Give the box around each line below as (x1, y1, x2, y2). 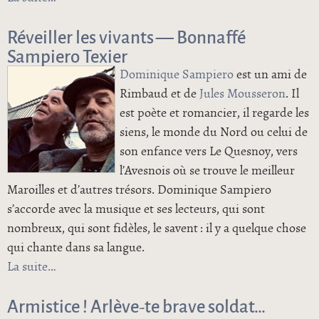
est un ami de (234, 67, 308, 82)
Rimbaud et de (120, 86, 200, 101)
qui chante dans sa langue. (7, 240, 145, 255)
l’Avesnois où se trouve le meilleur (120, 163, 296, 178)
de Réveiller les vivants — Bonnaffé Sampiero (48, 259, 285, 274)
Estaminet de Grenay (48, 9, 158, 24)
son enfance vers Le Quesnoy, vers (120, 144, 298, 159)
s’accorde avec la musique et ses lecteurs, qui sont (7, 202, 265, 216)
